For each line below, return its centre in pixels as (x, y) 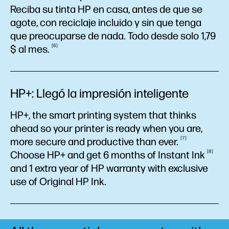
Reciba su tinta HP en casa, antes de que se (106, 9)
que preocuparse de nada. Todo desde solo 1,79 (113, 36)
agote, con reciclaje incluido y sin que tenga (106, 22)
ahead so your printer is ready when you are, (106, 128)
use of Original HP (51, 181)
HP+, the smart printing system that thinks (103, 115)
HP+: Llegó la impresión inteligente (99, 93)
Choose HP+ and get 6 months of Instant (101, 155)
